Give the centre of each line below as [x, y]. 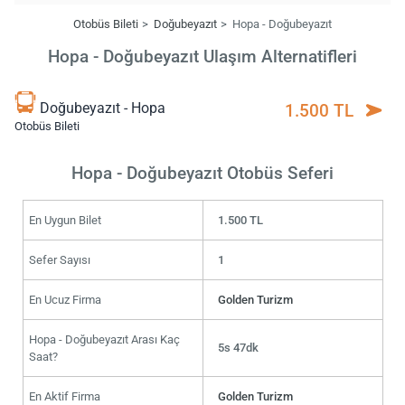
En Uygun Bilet [65, 220]
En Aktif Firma [64, 396]
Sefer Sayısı [59, 259]
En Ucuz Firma [65, 299]
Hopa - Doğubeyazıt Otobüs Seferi [202, 173]
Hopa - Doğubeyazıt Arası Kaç [104, 339]
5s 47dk [239, 347]
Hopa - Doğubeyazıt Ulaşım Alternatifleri [202, 57]
